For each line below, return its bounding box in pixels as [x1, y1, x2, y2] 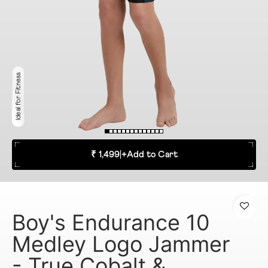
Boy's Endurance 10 [12, 209, 210, 236]
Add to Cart [126, 150, 178, 159]
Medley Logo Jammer [12, 230, 230, 257]
